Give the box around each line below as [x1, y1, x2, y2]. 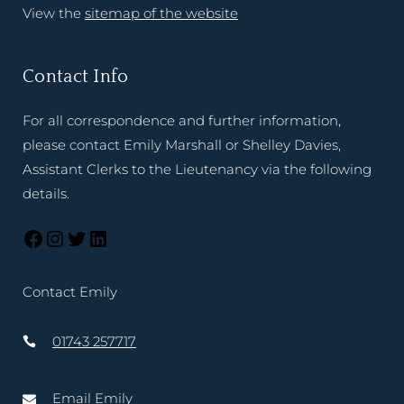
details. [23, 185, 69, 203]
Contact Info [23, 67, 129, 87]
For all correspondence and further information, [23, 112, 341, 130]
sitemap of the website [85, 5, 238, 23]
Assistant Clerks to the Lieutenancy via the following [23, 161, 372, 179]
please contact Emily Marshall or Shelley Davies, [23, 136, 341, 154]
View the [23, 5, 85, 23]
